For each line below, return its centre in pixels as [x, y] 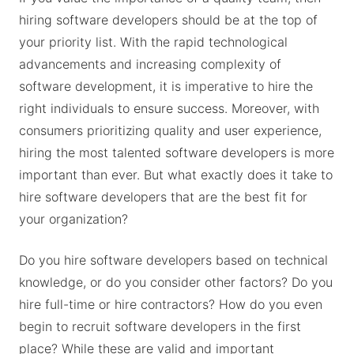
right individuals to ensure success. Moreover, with [169, 108]
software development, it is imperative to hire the [166, 86]
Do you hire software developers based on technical [173, 260]
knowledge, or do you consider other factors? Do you [176, 282]
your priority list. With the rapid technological [153, 42]
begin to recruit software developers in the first [160, 326]
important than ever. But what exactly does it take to [176, 175]
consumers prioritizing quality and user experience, [170, 130]
